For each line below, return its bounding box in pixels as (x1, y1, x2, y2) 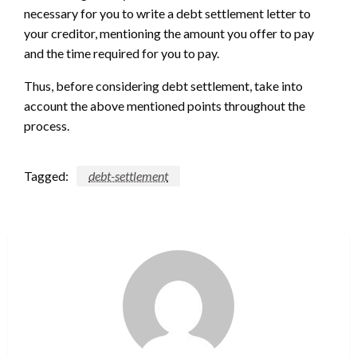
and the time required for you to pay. (24, 45, 219, 61)
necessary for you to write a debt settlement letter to (24, 5, 311, 21)
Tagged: (24, 167, 69, 183)
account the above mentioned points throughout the (24, 97, 305, 113)
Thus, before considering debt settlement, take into (24, 77, 303, 93)
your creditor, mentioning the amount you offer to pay (24, 25, 314, 41)
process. (24, 117, 69, 133)
